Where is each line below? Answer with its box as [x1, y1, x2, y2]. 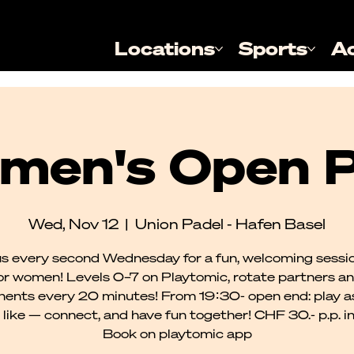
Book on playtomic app [102, 325, 252, 342]
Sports [239, 36, 308, 62]
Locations [115, 36, 216, 62]
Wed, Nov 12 [28, 214, 119, 233]
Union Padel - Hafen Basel [135, 214, 326, 233]
